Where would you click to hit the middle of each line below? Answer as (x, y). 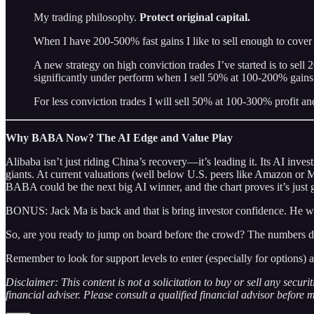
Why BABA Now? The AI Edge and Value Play (119, 137)
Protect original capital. (195, 17)
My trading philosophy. (87, 17)
